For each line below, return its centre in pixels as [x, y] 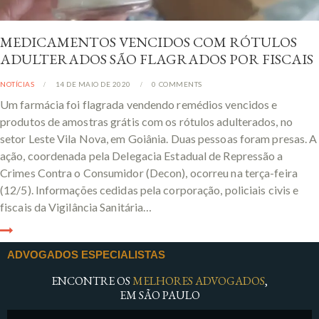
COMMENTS [180, 84]
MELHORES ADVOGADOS [199, 281]
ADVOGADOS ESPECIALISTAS [86, 255]
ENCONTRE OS [92, 281]
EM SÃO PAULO [159, 296]
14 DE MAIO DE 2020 [93, 84]
